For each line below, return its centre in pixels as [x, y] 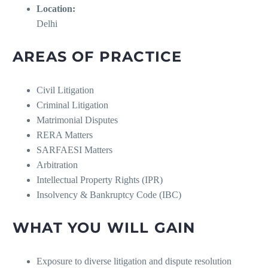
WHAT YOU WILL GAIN [104, 228]
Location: [56, 9]
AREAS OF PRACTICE [98, 57]
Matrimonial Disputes [77, 120]
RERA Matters [65, 135]
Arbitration [57, 165]
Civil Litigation [65, 90]
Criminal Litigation [72, 105]
